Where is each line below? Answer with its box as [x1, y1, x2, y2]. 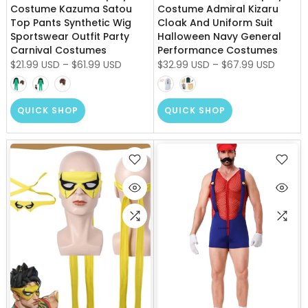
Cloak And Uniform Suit [157, 15, 273, 30]
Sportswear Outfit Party [10, 29, 129, 43]
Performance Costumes [157, 43, 278, 57]
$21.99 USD [10, 57, 60, 71]
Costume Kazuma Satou [10, 1, 132, 16]
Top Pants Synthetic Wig [10, 15, 131, 30]
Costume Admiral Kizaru [157, 1, 278, 16]
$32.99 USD [157, 57, 210, 71]
